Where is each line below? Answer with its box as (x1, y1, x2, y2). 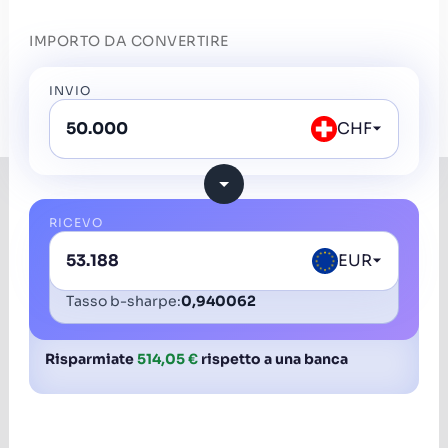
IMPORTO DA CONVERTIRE (29, 31, 229, 50)
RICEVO (49, 214, 103, 230)
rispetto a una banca (198, 349, 348, 368)
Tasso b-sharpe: (66, 291, 181, 310)
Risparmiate (45, 349, 137, 368)
